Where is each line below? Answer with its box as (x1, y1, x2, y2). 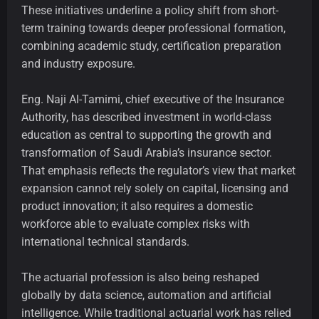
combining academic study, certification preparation (21, 39, 281, 53)
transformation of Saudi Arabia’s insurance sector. (21, 146, 272, 160)
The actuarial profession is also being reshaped (21, 271, 259, 285)
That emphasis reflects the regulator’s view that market (21, 164, 296, 178)
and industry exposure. (21, 57, 135, 71)
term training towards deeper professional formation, (21, 21, 286, 36)
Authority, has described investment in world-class (21, 110, 271, 125)
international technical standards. (21, 235, 189, 249)
